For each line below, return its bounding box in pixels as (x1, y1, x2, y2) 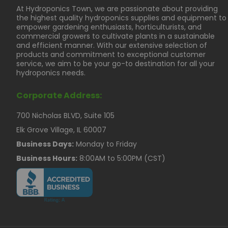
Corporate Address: (16, 90, 102, 101)
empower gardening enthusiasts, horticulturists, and (16, 22, 202, 32)
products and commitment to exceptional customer (16, 49, 206, 60)
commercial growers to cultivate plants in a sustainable (16, 31, 215, 41)
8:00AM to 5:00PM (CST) (77, 153, 165, 163)
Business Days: (16, 139, 74, 149)
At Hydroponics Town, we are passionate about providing (16, 4, 218, 14)
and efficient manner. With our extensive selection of (16, 40, 207, 50)
